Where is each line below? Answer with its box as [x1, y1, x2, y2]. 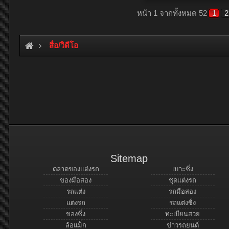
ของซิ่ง [66, 210, 85, 218]
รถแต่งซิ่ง [169, 199, 196, 207]
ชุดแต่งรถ [169, 176, 197, 185]
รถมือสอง [169, 188, 197, 196]
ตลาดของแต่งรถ [52, 165, 99, 173]
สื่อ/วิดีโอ [49, 41, 78, 50]
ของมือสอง [60, 176, 91, 185]
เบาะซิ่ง [172, 165, 193, 173]
